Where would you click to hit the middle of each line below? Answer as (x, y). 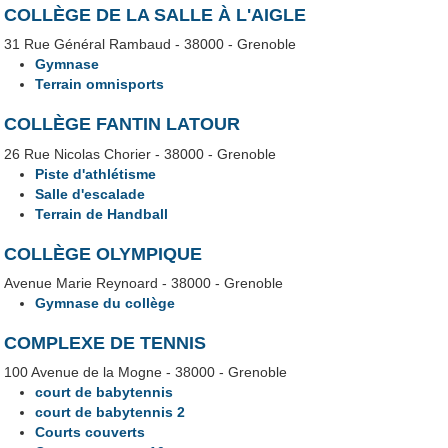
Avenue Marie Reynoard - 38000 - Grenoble (144, 282)
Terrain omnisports (100, 84)
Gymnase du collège (105, 302)
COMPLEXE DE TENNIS (105, 342)
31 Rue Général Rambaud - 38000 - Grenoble (150, 44)
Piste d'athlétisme (96, 173)
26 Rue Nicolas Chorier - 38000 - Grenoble (140, 153)
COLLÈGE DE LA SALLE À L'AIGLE (155, 15)
